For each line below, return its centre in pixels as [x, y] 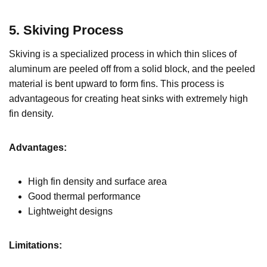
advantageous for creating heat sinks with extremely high [128, 98]
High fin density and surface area [97, 181]
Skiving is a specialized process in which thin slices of [123, 54]
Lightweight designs [70, 211]
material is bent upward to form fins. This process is [117, 83]
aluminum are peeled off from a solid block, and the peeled [132, 69]
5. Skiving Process [66, 30]
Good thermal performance [84, 196]
